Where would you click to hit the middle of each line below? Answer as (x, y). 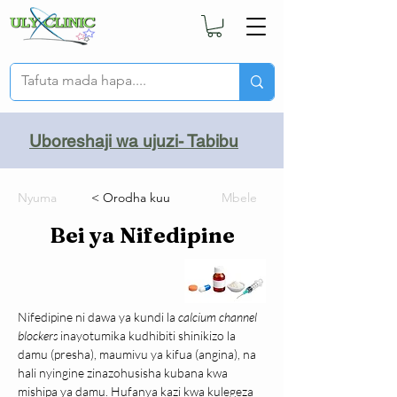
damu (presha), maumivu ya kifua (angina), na (138, 354)
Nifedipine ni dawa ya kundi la (98, 317)
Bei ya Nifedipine (142, 236)
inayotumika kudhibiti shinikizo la (148, 336)
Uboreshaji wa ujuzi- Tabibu (134, 141)
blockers (38, 336)
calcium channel (219, 317)
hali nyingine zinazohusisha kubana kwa (124, 373)
